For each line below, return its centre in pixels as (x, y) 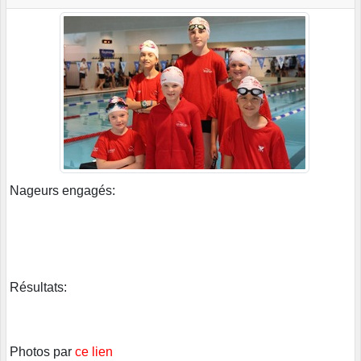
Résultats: (38, 288)
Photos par (42, 352)
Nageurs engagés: (62, 191)
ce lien (95, 352)
